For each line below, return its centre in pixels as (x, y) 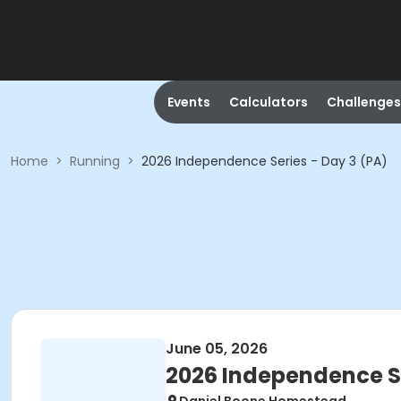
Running (95, 161)
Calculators (268, 102)
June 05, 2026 (217, 349)
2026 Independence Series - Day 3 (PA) (264, 161)
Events (188, 102)
